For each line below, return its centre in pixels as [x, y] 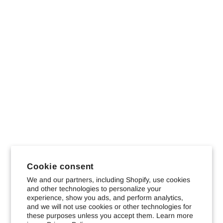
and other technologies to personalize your [94, 189]
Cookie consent [61, 166]
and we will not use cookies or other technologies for [110, 207]
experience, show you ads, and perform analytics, [105, 198]
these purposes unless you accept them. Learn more [110, 216]
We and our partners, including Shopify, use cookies [109, 180]
